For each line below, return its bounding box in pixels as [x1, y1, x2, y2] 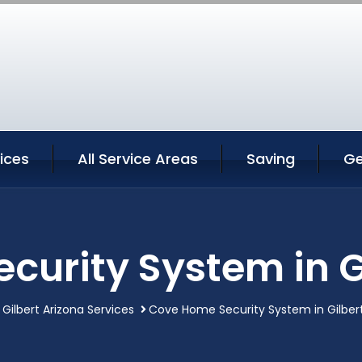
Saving [246, 148, 295, 169]
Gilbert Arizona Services [2, 301, 134, 318]
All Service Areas [78, 148, 198, 169]
